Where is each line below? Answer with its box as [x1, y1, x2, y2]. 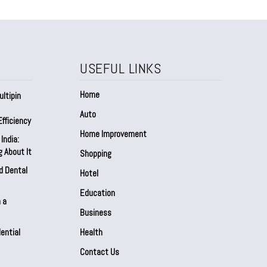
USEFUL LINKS [80, 58, 161, 77]
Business [80, 206, 111, 218]
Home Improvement [80, 128, 147, 139]
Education [80, 187, 115, 198]
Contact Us [80, 246, 119, 257]
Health [80, 226, 103, 238]
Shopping [80, 147, 111, 159]
